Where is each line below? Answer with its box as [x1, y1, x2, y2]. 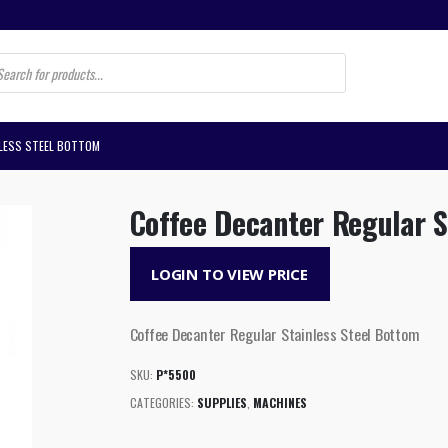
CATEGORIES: [129, 393, 197, 411]
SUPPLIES [196, 393, 247, 411]
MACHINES [252, 393, 307, 411]
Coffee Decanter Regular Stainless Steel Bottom [129, 322, 420, 346]
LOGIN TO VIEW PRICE [151, 264, 308, 284]
